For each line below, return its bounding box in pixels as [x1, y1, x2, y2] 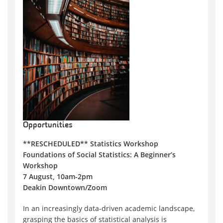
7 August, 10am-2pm [23, 171, 93, 181]
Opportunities [23, 121, 72, 129]
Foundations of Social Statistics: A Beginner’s [23, 149, 176, 159]
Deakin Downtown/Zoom [23, 182, 107, 192]
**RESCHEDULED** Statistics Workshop [23, 138, 158, 148]
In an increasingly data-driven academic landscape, [23, 203, 195, 213]
